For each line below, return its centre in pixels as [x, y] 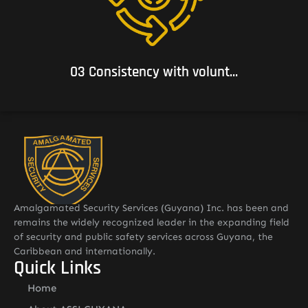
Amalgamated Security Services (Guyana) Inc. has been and [151, 208]
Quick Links [57, 268]
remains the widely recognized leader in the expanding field [152, 222]
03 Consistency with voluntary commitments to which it [154, 8]
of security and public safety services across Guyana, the [143, 236]
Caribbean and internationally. [85, 251]
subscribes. [154, 22]
